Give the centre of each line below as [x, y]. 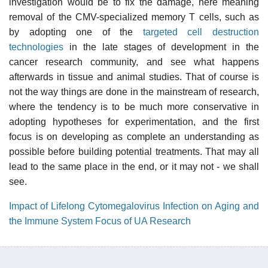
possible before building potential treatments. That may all [134, 151]
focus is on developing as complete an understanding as [134, 136]
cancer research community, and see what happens [134, 62]
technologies [36, 47]
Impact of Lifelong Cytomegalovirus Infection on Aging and [134, 206]
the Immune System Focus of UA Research [100, 221]
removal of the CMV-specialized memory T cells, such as [134, 17]
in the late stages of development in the [161, 47]
